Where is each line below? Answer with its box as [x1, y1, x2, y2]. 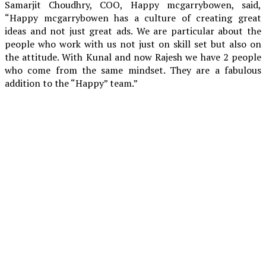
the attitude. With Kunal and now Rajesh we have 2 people [5, 50, 261, 64]
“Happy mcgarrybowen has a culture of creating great [5, 11, 261, 24]
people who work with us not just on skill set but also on [5, 37, 261, 50]
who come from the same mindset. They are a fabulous [5, 63, 261, 77]
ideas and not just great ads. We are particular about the [5, 24, 261, 37]
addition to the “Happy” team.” [5, 76, 138, 90]
